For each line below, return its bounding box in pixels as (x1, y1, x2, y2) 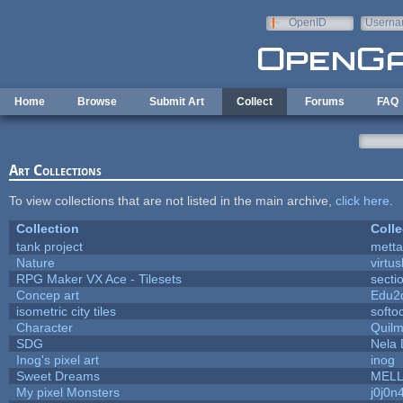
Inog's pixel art (15, 352, 99, 367)
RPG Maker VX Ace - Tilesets (15, 271, 182, 286)
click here (335, 193, 390, 208)
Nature (15, 255, 55, 270)
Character (15, 319, 73, 335)
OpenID (288, 16, 327, 29)
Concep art (15, 287, 79, 302)
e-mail (364, 29, 396, 41)
